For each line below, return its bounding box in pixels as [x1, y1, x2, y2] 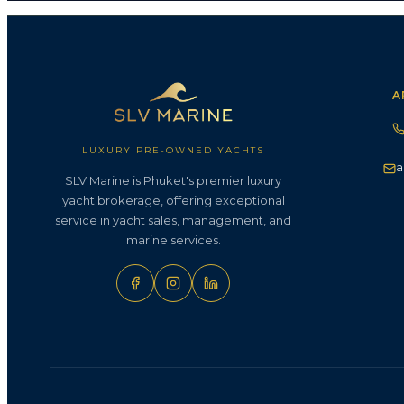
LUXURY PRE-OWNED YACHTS [82, 143, 264, 156]
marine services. [125, 232, 221, 247]
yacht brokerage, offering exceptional [61, 192, 285, 207]
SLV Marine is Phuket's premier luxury [65, 172, 281, 188]
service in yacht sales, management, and [55, 212, 291, 227]
